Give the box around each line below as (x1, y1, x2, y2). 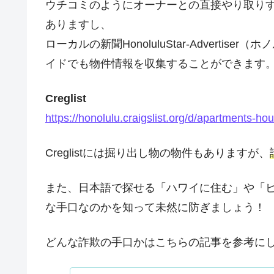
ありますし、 (45, 18, 111, 31)
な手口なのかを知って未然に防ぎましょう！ (45, 201, 265, 214)
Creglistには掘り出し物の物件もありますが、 (45, 146, 270, 159)
